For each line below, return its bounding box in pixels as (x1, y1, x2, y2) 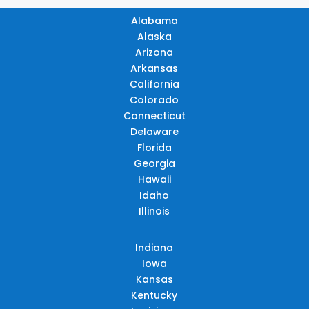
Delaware (130, 124, 179, 139)
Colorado (130, 92, 179, 107)
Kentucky (131, 288, 178, 302)
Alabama (130, 13, 178, 28)
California (129, 77, 179, 91)
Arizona (135, 45, 174, 59)
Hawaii (137, 172, 171, 186)
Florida (137, 140, 172, 154)
